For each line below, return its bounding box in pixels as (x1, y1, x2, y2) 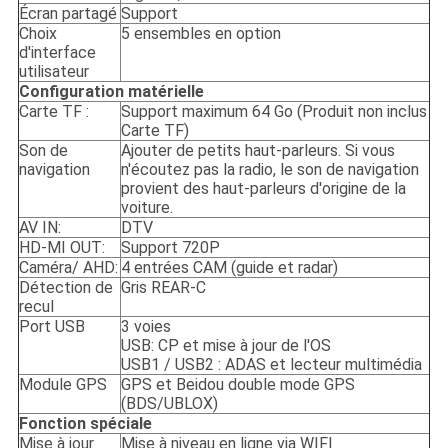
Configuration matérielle (18, 82, 204, 102)
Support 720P (120, 238, 220, 258)
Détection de (18, 278, 113, 298)
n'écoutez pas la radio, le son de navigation (120, 160, 419, 180)
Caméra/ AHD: (18, 258, 118, 278)
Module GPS (18, 375, 107, 395)
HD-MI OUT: (18, 238, 105, 258)
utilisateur (18, 62, 89, 82)
